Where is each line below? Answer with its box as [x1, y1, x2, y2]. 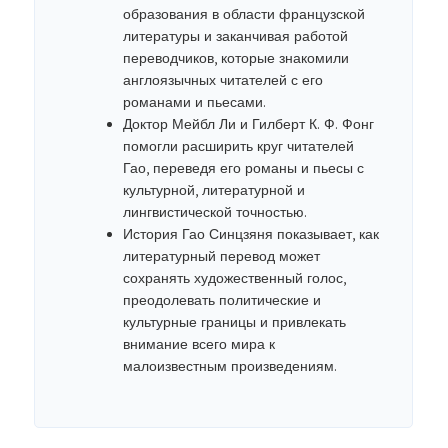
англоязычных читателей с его [123, 71, 323, 89]
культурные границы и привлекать [123, 313, 346, 331]
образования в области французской [123, 5, 365, 23]
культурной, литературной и [123, 181, 305, 199]
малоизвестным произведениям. [123, 357, 337, 375]
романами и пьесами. [123, 93, 266, 111]
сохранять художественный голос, [123, 269, 346, 287]
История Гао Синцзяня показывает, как [123, 225, 379, 243]
